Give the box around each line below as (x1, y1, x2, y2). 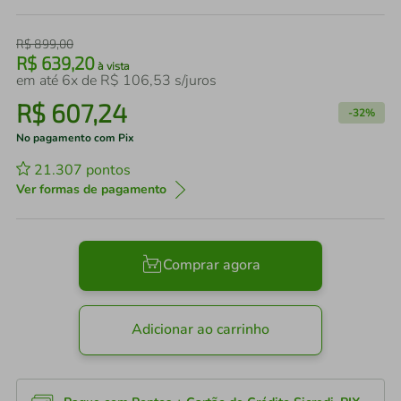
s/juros (171, 71, 217, 90)
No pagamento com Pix (16, 131, 134, 145)
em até (16, 71, 62, 90)
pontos (82, 160, 131, 180)
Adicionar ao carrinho (132, 320, 269, 340)
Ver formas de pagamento (16, 181, 166, 198)
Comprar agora (162, 255, 260, 276)
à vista (95, 59, 130, 72)
